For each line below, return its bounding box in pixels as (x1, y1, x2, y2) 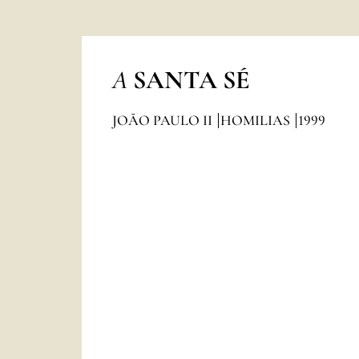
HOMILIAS (220, 111, 293, 129)
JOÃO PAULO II (111, 111, 216, 129)
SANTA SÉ (132, 64, 250, 95)
